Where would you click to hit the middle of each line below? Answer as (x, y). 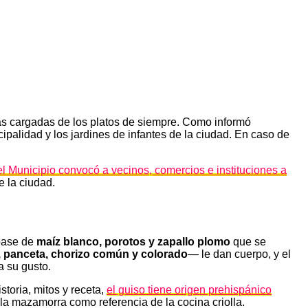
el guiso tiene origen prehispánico (189, 289)
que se (248, 241)
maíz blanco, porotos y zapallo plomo (133, 241)
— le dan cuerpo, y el (239, 254)
